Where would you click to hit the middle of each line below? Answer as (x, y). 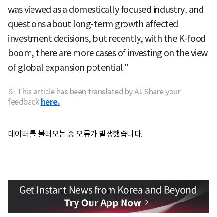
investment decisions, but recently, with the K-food (107, 38)
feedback (23, 101)
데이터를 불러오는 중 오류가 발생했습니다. (75, 133)
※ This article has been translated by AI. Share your (94, 91)
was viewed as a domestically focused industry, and (106, 9)
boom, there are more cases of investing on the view (108, 53)
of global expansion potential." (68, 67)
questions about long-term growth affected (93, 24)
